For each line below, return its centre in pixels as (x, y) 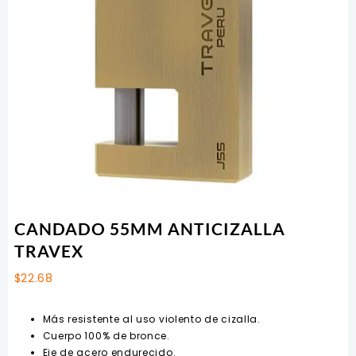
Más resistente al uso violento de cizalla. (151, 319)
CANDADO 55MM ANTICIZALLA (149, 229)
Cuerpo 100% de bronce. (106, 336)
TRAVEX (48, 251)
